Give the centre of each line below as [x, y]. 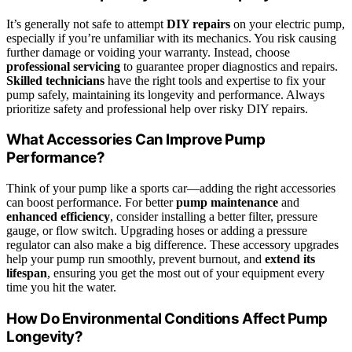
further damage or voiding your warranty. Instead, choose [148, 52]
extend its [290, 258]
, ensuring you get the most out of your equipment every [186, 273]
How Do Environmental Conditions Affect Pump [167, 318]
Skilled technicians [55, 80]
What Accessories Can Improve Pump [136, 140]
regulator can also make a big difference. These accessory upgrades [172, 244]
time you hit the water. [61, 287]
